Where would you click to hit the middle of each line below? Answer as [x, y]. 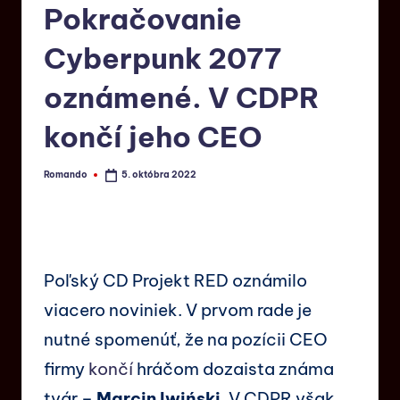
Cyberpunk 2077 [162, 58]
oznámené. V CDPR [182, 98]
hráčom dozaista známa [233, 368]
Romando [66, 174]
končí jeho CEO [153, 137]
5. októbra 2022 [159, 175]
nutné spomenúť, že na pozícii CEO [186, 339]
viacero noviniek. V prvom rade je [178, 309]
